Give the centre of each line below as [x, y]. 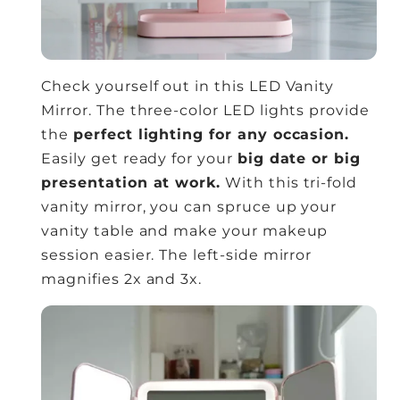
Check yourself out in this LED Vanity [188, 87]
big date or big [299, 159]
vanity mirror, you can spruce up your [189, 207]
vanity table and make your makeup [185, 231]
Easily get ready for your [139, 159]
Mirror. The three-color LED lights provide [205, 111]
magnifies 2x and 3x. [122, 279]
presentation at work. [131, 183]
